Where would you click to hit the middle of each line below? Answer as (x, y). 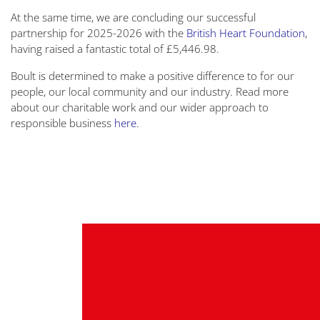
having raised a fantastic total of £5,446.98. (115, 49)
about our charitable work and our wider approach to (140, 107)
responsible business (62, 123)
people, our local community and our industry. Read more (150, 91)
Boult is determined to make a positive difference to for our (152, 76)
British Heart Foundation (246, 33)
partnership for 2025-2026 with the (99, 33)
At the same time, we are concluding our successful (133, 17)
